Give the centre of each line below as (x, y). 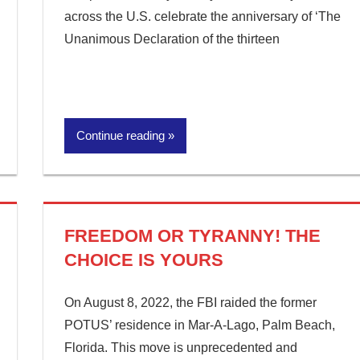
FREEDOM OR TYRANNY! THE (192, 236)
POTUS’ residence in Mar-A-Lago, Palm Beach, (199, 325)
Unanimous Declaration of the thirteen (172, 39)
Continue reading (120, 135)
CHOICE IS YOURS (143, 260)
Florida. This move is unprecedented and (180, 348)
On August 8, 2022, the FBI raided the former (190, 303)
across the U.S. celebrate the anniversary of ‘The (202, 16)
